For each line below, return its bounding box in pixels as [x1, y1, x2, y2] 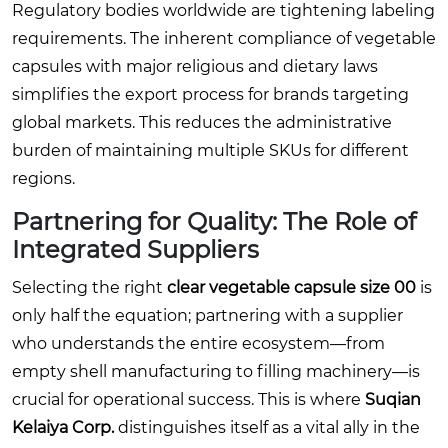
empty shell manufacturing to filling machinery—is [12, 361, 420, 381]
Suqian [365, 389, 421, 409]
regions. [12, 168, 75, 188]
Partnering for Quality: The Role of [12, 206, 416, 236]
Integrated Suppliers [12, 234, 259, 264]
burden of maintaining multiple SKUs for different [12, 140, 409, 160]
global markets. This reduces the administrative [12, 112, 392, 132]
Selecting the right [12, 277, 167, 297]
